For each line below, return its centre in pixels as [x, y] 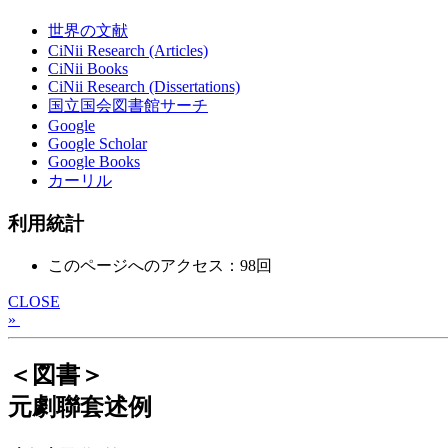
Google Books [94, 162]
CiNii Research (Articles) [128, 51]
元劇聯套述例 [80, 406]
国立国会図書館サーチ [128, 106]
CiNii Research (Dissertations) [144, 87]
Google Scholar [97, 144]
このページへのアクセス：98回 [160, 265]
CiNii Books [88, 69]
